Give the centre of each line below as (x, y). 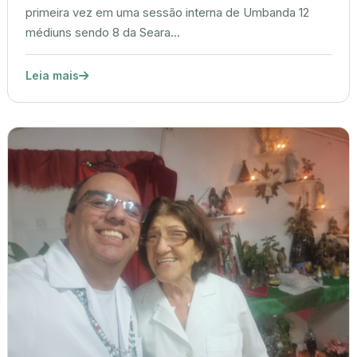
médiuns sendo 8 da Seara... (103, 33)
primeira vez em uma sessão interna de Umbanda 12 (167, 13)
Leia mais (52, 76)
